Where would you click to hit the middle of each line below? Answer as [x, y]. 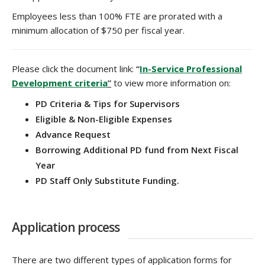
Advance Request [73, 134]
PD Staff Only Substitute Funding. [107, 180]
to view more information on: [171, 83]
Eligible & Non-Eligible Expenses [104, 119]
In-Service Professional [191, 69]
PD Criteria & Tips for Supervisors [108, 104]
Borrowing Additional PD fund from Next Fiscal [137, 150]
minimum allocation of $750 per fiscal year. [98, 30]
